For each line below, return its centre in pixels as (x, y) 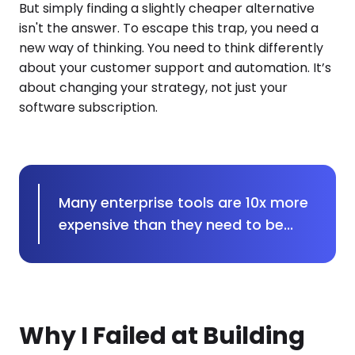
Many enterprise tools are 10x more (184, 202)
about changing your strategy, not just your (153, 88)
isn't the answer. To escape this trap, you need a (169, 28)
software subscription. (88, 107)
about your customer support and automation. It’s (175, 68)
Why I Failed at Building (162, 336)
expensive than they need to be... (176, 225)
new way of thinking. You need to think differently (171, 48)
